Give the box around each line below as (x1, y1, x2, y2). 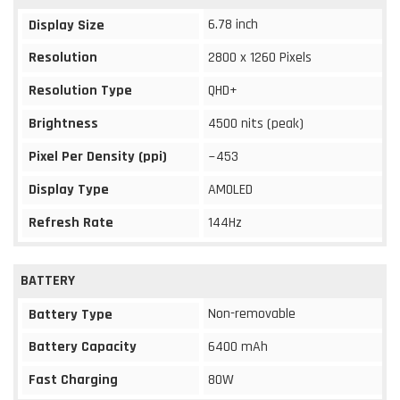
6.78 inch (208, 14, 258, 34)
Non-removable (208, 304, 296, 323)
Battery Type (29, 304, 112, 324)
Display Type (29, 179, 109, 199)
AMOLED (208, 179, 253, 199)
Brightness (29, 113, 98, 133)
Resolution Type (29, 80, 132, 100)
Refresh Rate (29, 212, 113, 232)
